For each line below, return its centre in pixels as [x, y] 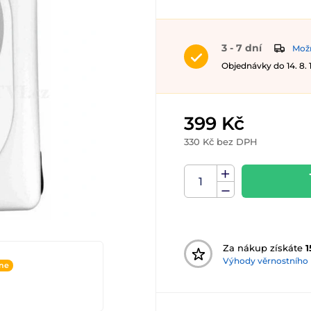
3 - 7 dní [242, 48]
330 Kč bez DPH [221, 142]
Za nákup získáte [264, 247]
